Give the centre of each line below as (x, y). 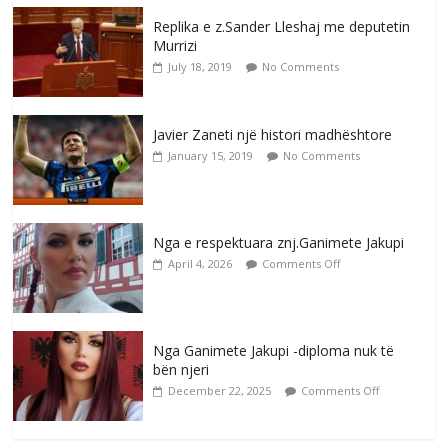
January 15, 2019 (211, 156)
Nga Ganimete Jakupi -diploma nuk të (274, 351)
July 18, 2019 (200, 67)
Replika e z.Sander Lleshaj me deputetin (282, 27)
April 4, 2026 (200, 264)
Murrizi (175, 46)
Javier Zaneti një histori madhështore (273, 135)
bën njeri (181, 370)
